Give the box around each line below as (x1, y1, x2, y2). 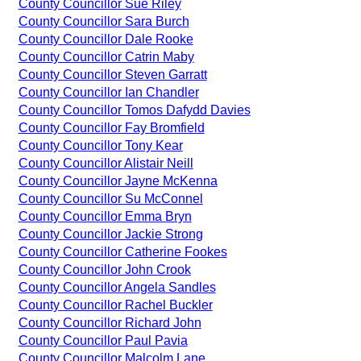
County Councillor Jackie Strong (18, 226, 203, 241)
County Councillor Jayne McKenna (18, 173, 218, 188)
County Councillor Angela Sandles (18, 280, 216, 294)
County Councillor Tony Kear (18, 138, 183, 152)
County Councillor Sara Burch (18, 14, 189, 28)
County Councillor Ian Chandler (18, 85, 199, 99)
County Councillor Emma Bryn (18, 209, 192, 223)
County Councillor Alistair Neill (18, 156, 193, 170)
